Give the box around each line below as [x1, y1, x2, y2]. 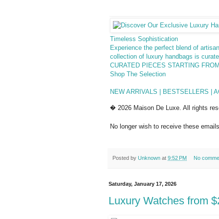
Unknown [138, 154, 160, 161]
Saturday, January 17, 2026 [109, 180, 176, 187]
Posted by [112, 154, 138, 161]
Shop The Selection [110, 70, 166, 78]
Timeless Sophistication [110, 35, 178, 43]
